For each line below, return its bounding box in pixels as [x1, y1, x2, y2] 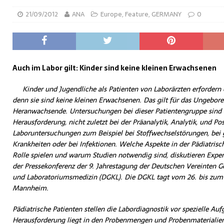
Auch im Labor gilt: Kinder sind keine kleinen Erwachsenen [12, 62, 216, 73]
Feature [125, 9, 148, 19]
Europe [100, 9, 122, 19]
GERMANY [151, 9, 181, 19]
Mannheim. [12, 182, 48, 193]
